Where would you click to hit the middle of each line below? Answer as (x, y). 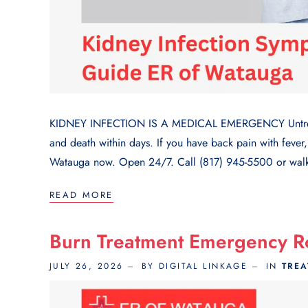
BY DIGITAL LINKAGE (195, 266)
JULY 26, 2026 (87, 266)
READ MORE (81, 195)
